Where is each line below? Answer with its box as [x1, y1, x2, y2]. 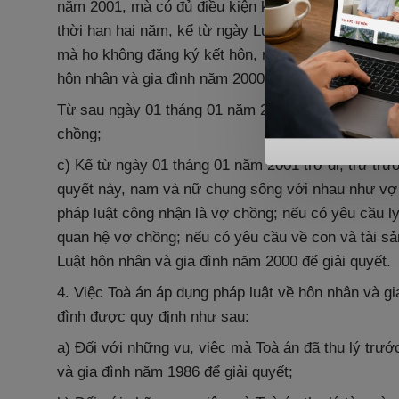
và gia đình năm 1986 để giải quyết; [57, 363, 293, 380]
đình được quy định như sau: [57, 308, 249, 325]
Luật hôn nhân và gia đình [57, 253, 228, 270]
